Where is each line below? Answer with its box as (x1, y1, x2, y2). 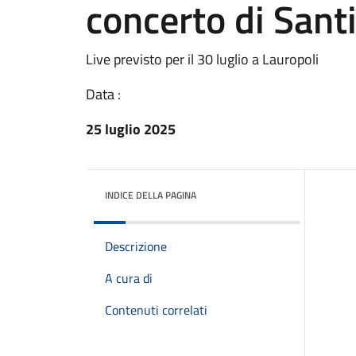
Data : (86, 83, 121, 105)
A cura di (105, 269, 153, 288)
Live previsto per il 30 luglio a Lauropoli (86, 48, 319, 70)
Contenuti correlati (105, 300, 207, 319)
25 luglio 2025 (86, 118, 176, 140)
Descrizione (105, 237, 167, 256)
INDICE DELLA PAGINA (105, 188, 196, 203)
